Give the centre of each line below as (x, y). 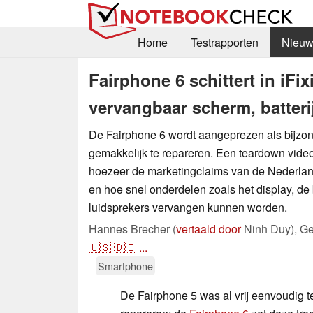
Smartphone (125, 265)
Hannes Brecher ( (132, 228)
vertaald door (209, 228)
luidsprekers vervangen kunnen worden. (188, 207)
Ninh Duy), (270, 228)
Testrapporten (224, 43)
